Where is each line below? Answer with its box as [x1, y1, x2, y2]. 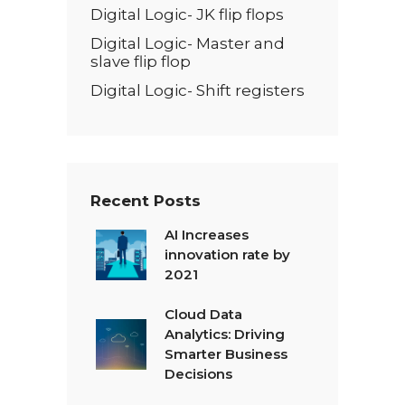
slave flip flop [90, 52, 191, 71]
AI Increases [165, 226, 249, 243]
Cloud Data [165, 306, 242, 323]
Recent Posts [90, 192, 201, 210]
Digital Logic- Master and [90, 34, 285, 52]
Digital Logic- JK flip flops [90, 5, 284, 24]
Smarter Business [165, 345, 287, 363]
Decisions [165, 365, 232, 382]
